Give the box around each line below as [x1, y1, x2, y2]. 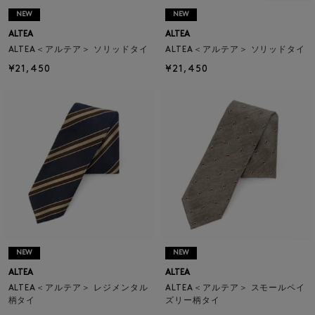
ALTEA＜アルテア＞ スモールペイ [165, 283, 306, 292]
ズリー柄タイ [165, 296, 220, 305]
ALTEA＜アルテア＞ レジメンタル [8, 283, 148, 292]
